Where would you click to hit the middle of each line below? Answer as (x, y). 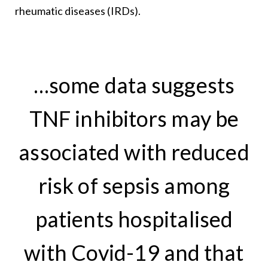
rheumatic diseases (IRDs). (78, 10)
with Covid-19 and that (134, 252)
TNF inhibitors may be (134, 118)
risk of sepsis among (134, 185)
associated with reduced (134, 152)
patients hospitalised (134, 219)
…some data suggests (134, 85)
